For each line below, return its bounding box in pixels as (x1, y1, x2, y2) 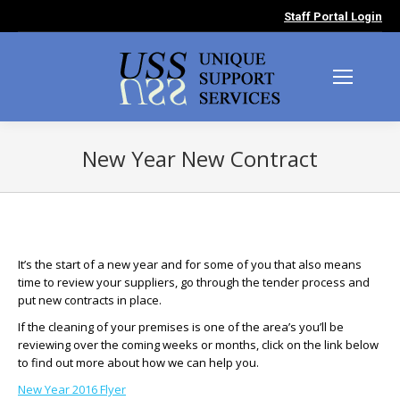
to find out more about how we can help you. (18, 354, 259, 371)
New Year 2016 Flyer (18, 381, 126, 397)
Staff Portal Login (284, 9, 382, 23)
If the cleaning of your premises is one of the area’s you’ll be (18, 319, 344, 335)
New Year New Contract (82, 144, 318, 173)
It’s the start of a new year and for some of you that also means (18, 256, 362, 272)
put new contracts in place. (18, 292, 162, 308)
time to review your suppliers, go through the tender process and (18, 274, 370, 290)
